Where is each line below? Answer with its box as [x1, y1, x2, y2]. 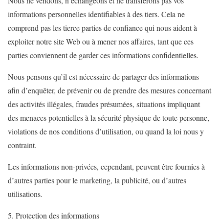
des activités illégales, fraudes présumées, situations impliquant [8, 99, 200, 109]
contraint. [8, 140, 37, 151]
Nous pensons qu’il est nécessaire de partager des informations [8, 71, 199, 82]
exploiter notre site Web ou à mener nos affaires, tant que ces [8, 36, 194, 47]
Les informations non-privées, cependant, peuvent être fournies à [8, 161, 205, 172]
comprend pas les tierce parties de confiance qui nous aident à [8, 22, 197, 33]
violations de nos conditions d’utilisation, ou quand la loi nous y [8, 126, 204, 137]
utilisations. [8, 189, 43, 199]
